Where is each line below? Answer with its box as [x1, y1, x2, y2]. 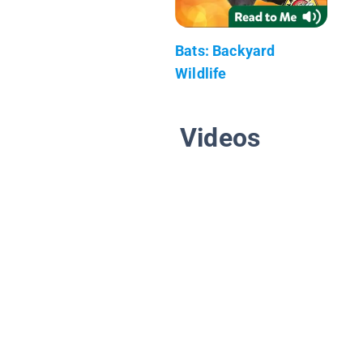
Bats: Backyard [175, 41, 275, 59]
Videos [180, 122, 261, 153]
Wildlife [175, 64, 227, 82]
